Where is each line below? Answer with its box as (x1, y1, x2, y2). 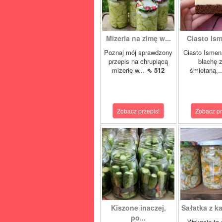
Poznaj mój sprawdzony (104, 48, 172, 57)
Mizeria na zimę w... (106, 33, 171, 43)
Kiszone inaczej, (111, 203, 166, 213)
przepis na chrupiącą (109, 56, 168, 66)
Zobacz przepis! (117, 107, 160, 115)
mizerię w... (112, 65, 147, 75)
